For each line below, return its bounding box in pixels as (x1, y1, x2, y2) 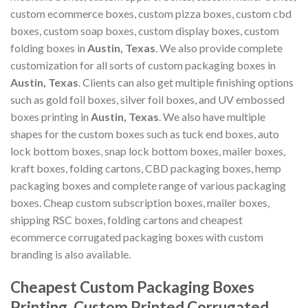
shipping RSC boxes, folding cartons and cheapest (10, 212, 243, 226)
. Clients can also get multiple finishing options (78, 75, 294, 89)
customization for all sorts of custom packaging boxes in (10, 58, 276, 71)
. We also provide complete (155, 41, 283, 54)
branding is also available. (10, 247, 131, 261)
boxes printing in (10, 109, 91, 123)
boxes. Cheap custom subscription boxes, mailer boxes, (10, 195, 269, 209)
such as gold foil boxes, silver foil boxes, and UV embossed (10, 92, 285, 106)
